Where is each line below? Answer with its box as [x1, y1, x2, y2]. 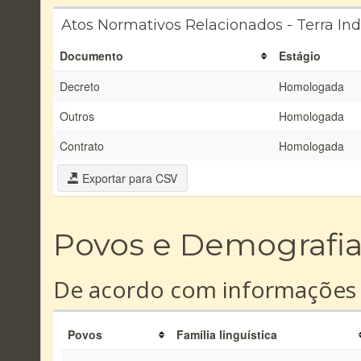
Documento [60, 48, 123, 64]
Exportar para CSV [79, 170, 177, 186]
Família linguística [176, 326, 277, 342]
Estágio [279, 48, 321, 64]
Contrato [60, 138, 104, 154]
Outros [60, 108, 94, 124]
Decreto [60, 78, 100, 94]
